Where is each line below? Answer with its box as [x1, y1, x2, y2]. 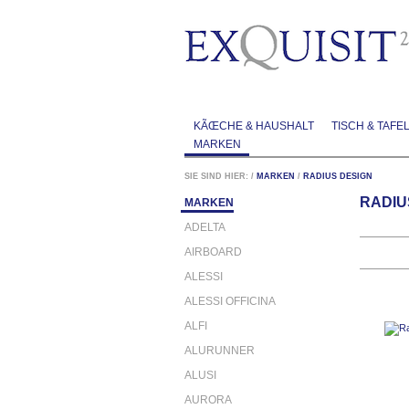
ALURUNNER [184, 343, 255, 357]
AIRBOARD [184, 245, 242, 258]
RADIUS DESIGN [303, 171, 372, 181]
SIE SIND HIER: [184, 171, 248, 181]
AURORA [184, 393, 232, 406]
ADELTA [184, 220, 225, 234]
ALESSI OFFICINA [184, 294, 276, 308]
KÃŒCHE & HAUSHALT [193, 120, 314, 133]
